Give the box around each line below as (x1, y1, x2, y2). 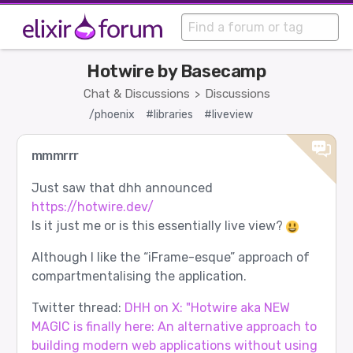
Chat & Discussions (83, 87, 190, 102)
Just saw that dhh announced (31, 180, 213, 196)
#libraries (146, 108, 193, 122)
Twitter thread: (31, 300, 124, 316)
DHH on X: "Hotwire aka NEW (124, 300, 290, 316)
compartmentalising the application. (31, 269, 247, 284)
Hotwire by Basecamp (87, 61, 266, 83)
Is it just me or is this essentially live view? (31, 218, 286, 234)
